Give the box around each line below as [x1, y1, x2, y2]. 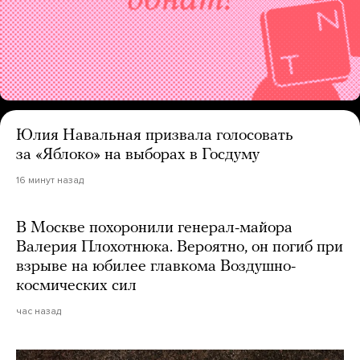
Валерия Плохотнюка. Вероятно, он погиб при [16, 239, 343, 256]
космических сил [16, 278, 137, 295]
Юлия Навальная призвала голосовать [16, 128, 293, 145]
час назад [16, 305, 61, 317]
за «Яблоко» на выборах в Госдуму [16, 147, 260, 164]
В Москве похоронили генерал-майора [16, 220, 292, 237]
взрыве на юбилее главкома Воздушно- [16, 259, 296, 276]
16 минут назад [16, 174, 84, 186]
